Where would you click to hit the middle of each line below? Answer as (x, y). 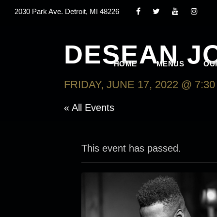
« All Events (89, 108)
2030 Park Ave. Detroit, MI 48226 (67, 11)
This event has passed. (131, 148)
